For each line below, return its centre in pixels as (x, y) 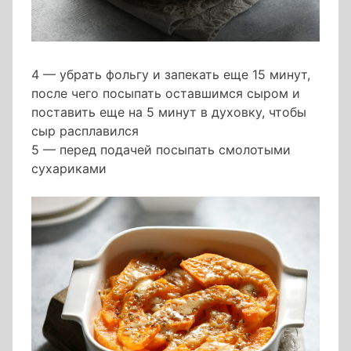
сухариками (69, 169)
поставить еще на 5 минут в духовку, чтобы (169, 112)
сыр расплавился (85, 131)
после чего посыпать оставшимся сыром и (166, 94)
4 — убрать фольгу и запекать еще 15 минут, (171, 75)
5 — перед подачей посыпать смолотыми (161, 150)
